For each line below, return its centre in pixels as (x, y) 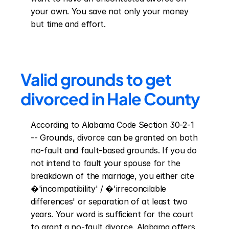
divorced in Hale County (110, 99)
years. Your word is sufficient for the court (112, 214)
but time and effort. (68, 24)
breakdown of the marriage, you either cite (112, 176)
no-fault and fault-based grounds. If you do (114, 150)
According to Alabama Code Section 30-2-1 (112, 125)
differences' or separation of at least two (109, 201)
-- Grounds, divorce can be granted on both (114, 138)
